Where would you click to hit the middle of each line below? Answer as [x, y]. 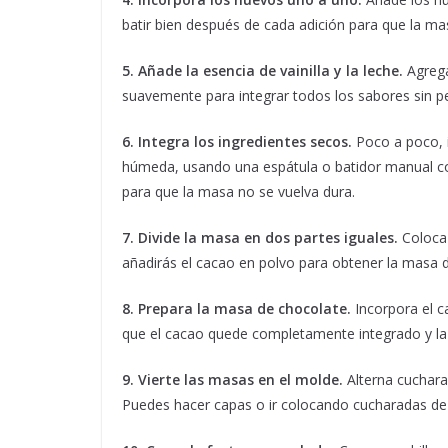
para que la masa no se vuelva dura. [238, 192]
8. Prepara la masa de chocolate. [236, 309]
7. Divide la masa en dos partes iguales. [260, 238]
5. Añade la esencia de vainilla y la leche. [262, 71]
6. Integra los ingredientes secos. [237, 142]
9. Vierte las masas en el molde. [232, 380]
